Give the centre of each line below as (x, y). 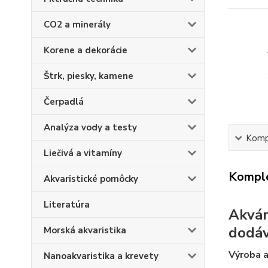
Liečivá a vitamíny (83, 153)
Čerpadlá (64, 102)
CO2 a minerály (77, 25)
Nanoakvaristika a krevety (101, 256)
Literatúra (67, 205)
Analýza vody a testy (90, 127)
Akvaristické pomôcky (91, 179)
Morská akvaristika (85, 230)
